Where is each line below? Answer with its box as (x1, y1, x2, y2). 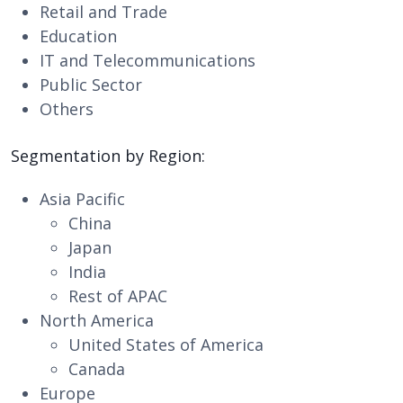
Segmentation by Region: (11, 145, 205, 166)
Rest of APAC (68, 285, 167, 307)
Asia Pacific (40, 188, 125, 210)
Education (40, 25, 117, 47)
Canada (68, 358, 125, 380)
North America (40, 309, 154, 331)
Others (40, 98, 94, 120)
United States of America (68, 334, 264, 355)
